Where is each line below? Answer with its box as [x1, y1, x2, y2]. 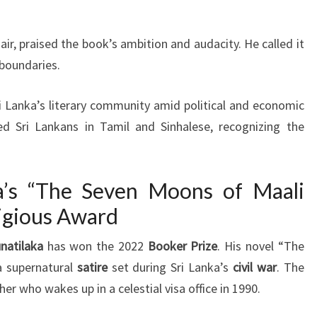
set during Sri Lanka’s [107, 258, 233, 275]
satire [76, 258, 108, 275]
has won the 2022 [42, 237, 148, 254]
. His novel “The [217, 237, 304, 254]
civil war [232, 258, 277, 275]
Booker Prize [147, 237, 218, 254]
